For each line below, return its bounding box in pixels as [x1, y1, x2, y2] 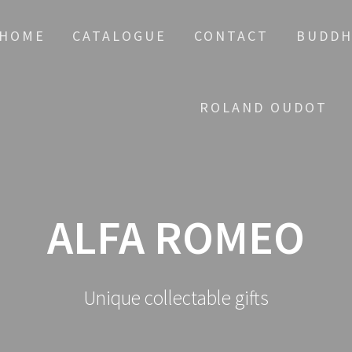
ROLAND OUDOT [200, 98, 328, 116]
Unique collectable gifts [83, 284, 269, 310]
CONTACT [194, 27, 269, 45]
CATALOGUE [72, 27, 167, 45]
